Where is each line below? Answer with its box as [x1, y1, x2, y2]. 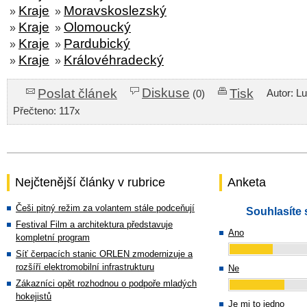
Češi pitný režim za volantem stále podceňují [16, 203, 195, 213]
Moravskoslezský [64, 3, 167, 18]
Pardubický [64, 36, 130, 51]
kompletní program [16, 232, 90, 243]
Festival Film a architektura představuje [16, 219, 173, 230]
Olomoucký [64, 20, 131, 34]
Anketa [228, 175, 266, 189]
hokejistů [16, 291, 51, 302]
